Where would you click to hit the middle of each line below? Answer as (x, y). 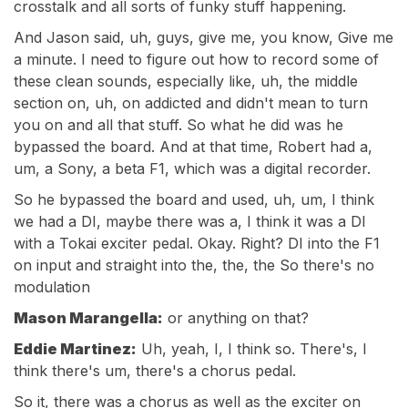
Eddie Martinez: (75, 349)
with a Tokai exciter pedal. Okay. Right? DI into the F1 (197, 243)
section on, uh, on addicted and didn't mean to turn (191, 103)
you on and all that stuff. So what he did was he (178, 125)
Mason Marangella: (88, 318)
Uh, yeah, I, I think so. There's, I (252, 349)
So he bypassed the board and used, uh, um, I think (194, 199)
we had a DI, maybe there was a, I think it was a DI (190, 221)
